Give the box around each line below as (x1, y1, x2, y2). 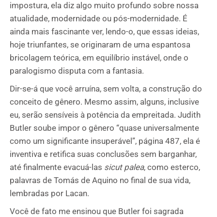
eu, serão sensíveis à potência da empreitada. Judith (10, 110, 201, 120)
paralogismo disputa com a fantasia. (10, 66, 144, 76)
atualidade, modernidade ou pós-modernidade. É (10, 14, 187, 23)
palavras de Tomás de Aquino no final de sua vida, (10, 175, 190, 185)
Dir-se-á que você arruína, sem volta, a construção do (10, 84, 202, 93)
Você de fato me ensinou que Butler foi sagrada (10, 206, 184, 216)
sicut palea (104, 162, 144, 172)
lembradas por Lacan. (10, 188, 89, 198)
